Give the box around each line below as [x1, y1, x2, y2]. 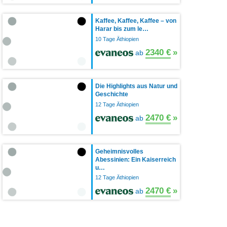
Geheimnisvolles [95, 147, 143, 155]
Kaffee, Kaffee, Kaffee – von [95, 17, 176, 24]
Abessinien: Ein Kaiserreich [95, 156, 176, 163]
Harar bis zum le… [95, 25, 148, 32]
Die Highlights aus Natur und [95, 82, 177, 90]
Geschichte [95, 90, 128, 98]
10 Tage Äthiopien [95, 36, 139, 43]
